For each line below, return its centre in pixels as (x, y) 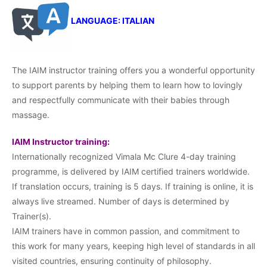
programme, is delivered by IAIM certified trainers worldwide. (131, 171)
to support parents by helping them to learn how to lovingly (127, 85)
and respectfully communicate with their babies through (121, 100)
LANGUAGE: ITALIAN (112, 21)
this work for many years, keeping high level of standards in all (133, 246)
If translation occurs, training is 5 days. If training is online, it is (133, 186)
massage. (31, 114)
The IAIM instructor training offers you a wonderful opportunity (133, 70)
